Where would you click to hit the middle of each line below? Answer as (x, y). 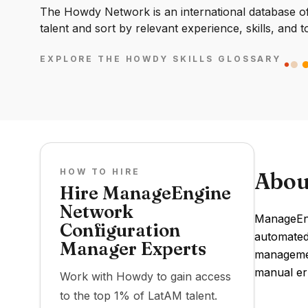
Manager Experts (133, 249)
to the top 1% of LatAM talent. (139, 296)
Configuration (120, 230)
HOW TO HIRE (100, 172)
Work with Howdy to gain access (145, 276)
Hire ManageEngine (145, 193)
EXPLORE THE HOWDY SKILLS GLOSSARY (161, 59)
